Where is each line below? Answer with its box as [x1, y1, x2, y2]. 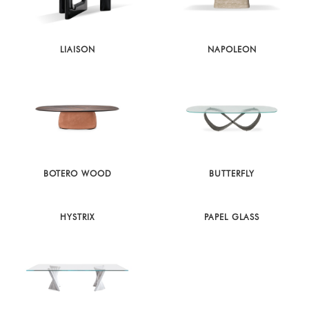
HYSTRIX [60, 212, 94, 221]
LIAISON [59, 46, 95, 54]
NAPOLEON [207, 46, 257, 54]
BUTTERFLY [209, 169, 255, 178]
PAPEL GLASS [204, 212, 259, 221]
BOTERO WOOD [43, 169, 112, 178]
